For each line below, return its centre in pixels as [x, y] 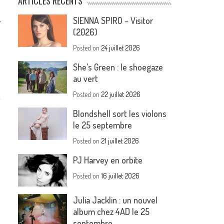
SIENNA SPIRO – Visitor [113, 20]
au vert [86, 78]
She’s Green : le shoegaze [118, 67]
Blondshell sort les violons [120, 113]
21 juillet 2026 [120, 141]
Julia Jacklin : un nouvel [115, 200]
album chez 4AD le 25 [111, 212]
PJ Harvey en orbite [108, 160]
